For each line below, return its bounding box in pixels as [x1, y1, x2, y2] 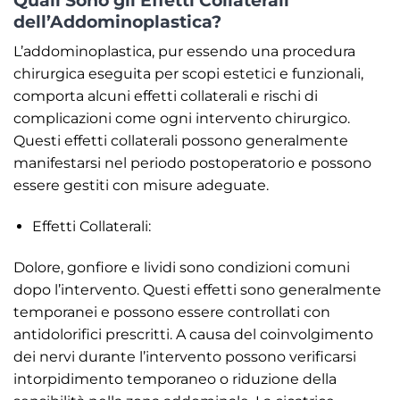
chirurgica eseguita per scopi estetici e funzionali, [13, 65, 363, 83]
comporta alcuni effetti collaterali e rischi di [13, 87, 318, 105]
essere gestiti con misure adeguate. [13, 177, 269, 195]
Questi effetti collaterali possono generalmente [13, 132, 348, 150]
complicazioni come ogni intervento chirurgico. [13, 110, 350, 128]
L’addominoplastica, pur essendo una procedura [13, 43, 355, 61]
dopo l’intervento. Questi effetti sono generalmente [13, 280, 381, 298]
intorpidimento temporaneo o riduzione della [13, 370, 337, 387]
